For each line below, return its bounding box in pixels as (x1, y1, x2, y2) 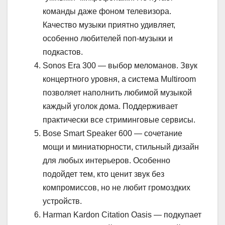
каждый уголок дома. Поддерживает (43, 101, 178, 110)
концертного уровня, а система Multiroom (43, 74, 196, 83)
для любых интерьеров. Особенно (43, 156, 170, 165)
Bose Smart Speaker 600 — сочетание (43, 129, 182, 138)
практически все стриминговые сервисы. (43, 115, 195, 124)
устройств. (43, 196, 82, 205)
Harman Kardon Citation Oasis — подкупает (43, 210, 201, 219)
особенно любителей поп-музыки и (43, 34, 173, 43)
